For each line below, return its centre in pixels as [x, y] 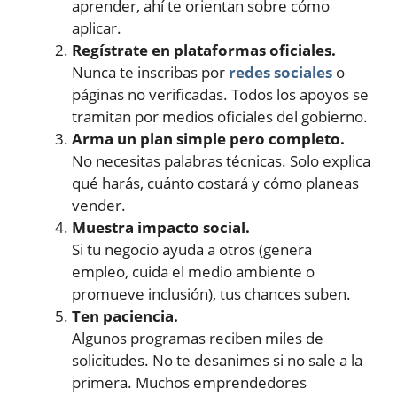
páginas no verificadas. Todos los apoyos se [220, 94]
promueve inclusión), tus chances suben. [211, 293]
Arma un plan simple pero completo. [208, 138]
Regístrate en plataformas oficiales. [204, 50]
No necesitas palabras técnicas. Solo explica [221, 160]
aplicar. [97, 27]
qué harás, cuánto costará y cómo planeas [215, 183]
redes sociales [280, 72]
